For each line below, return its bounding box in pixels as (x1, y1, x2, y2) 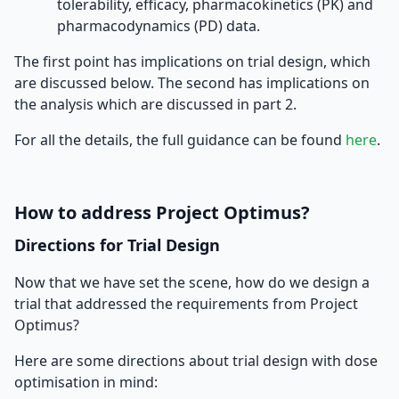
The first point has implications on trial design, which (14, 52, 370, 71)
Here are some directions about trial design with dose (14, 351, 378, 370)
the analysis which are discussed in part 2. (14, 94, 297, 114)
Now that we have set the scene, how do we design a (14, 273, 370, 292)
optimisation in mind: (14, 372, 158, 392)
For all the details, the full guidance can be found (14, 130, 346, 150)
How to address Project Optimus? (14, 200, 310, 224)
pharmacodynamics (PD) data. (57, 16, 260, 36)
